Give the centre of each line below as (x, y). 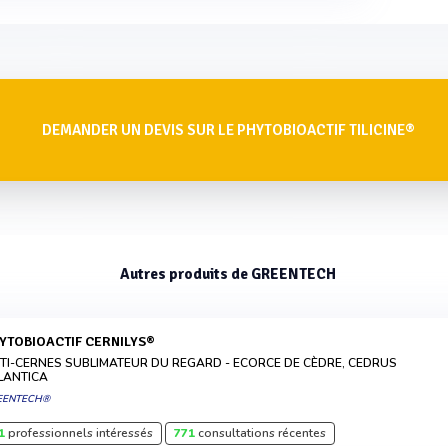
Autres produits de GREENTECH (228, 274)
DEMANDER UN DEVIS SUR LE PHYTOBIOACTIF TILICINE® (228, 130)
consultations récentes (261, 433)
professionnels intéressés (79, 433)
